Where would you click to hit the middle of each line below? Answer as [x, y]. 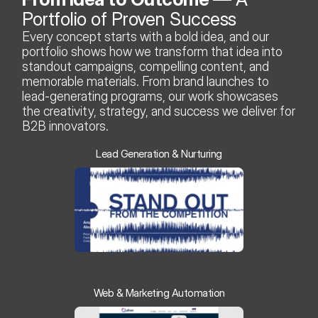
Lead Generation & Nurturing [159, 154]
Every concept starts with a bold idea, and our [146, 37]
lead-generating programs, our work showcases [150, 96]
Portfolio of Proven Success [132, 19]
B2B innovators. [66, 126]
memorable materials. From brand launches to [146, 81]
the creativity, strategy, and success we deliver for [159, 111]
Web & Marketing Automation [159, 293]
